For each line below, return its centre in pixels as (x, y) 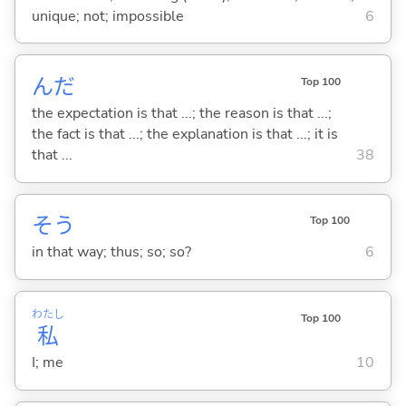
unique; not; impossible (107, 16)
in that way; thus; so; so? (111, 252)
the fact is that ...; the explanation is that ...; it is (184, 134)
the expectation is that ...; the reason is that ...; (181, 113)
